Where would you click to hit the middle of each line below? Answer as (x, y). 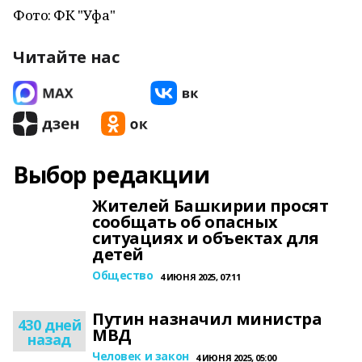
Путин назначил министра (207, 319)
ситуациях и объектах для (206, 238)
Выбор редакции (112, 175)
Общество (123, 275)
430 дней (49, 325)
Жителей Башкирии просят (210, 206)
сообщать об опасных (185, 222)
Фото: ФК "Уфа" (64, 15)
